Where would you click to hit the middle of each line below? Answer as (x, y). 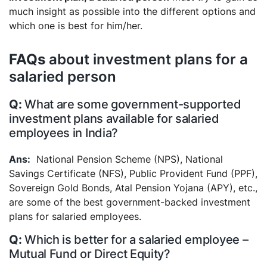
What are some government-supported (133, 104)
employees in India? (63, 133)
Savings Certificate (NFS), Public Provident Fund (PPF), (133, 173)
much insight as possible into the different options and (132, 11)
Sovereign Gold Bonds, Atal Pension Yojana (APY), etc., (133, 187)
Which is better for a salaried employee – (136, 239)
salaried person (63, 76)
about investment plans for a (147, 59)
